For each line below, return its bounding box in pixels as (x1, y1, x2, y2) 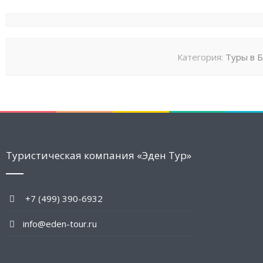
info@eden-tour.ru (18, 217, 97, 230)
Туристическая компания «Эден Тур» (6, 148, 191, 162)
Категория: (177, 50, 225, 63)
